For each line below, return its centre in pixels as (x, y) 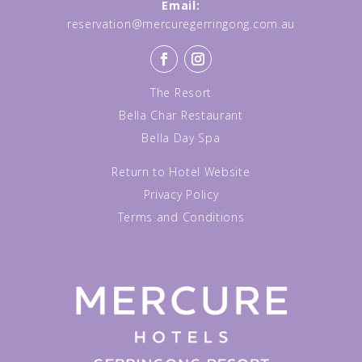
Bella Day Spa (181, 138)
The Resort (181, 93)
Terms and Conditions (181, 217)
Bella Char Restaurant (181, 115)
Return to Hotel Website (181, 172)
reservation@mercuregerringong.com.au (181, 24)
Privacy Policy (181, 194)
